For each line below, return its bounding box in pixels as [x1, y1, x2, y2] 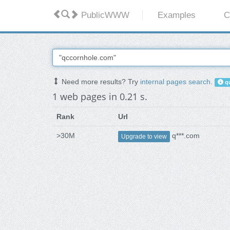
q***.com [170, 131, 200, 140]
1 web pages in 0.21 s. [52, 90, 147, 103]
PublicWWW [79, 10, 129, 21]
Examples [158, 10, 196, 21]
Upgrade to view [121, 132, 167, 140]
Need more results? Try [60, 78, 140, 86]
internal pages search [140, 78, 210, 86]
